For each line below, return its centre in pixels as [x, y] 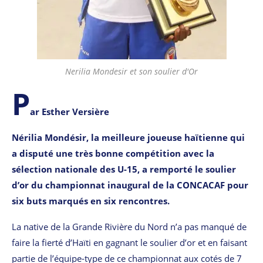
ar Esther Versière [70, 111]
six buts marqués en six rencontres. [91, 200]
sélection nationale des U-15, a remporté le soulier [124, 169]
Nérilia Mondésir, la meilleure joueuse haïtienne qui [128, 137]
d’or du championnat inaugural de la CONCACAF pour [130, 185]
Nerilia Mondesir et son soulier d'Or [131, 71]
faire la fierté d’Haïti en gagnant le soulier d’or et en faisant [129, 242]
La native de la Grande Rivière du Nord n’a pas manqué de [129, 226]
